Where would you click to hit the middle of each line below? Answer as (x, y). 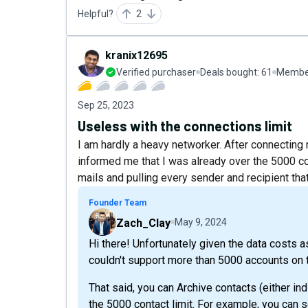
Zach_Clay (143, 223)
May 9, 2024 (201, 222)
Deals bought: (231, 72)
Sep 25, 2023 (106, 105)
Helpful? (96, 14)
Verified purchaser (156, 72)
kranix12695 (136, 55)
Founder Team (118, 203)
